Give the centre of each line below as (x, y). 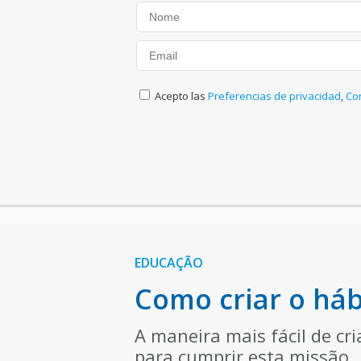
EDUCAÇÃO (168, 262)
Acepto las (182, 95)
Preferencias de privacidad (275, 95)
